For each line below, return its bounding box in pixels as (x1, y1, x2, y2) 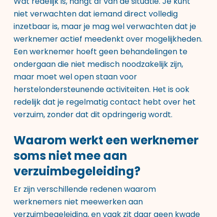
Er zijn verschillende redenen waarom (14, 184, 156, 195)
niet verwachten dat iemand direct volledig (14, 8, 178, 19)
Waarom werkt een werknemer (14, 132, 199, 148)
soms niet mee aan (14, 148, 127, 164)
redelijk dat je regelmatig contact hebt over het (14, 96, 196, 108)
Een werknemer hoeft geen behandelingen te (14, 46, 187, 57)
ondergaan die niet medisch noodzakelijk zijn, (14, 59, 183, 70)
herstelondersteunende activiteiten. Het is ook (14, 84, 189, 95)
